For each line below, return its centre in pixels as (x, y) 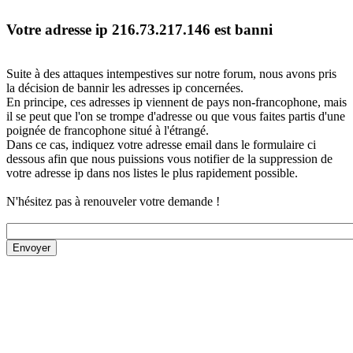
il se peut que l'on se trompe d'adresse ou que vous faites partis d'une (176, 117)
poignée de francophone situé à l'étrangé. (108, 131)
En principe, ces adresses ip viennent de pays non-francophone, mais (176, 102)
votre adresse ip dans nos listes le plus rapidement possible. (152, 173)
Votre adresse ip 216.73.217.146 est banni (139, 29)
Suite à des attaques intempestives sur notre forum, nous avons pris (171, 74)
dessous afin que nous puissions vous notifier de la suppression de (169, 159)
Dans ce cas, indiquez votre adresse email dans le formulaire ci (161, 145)
